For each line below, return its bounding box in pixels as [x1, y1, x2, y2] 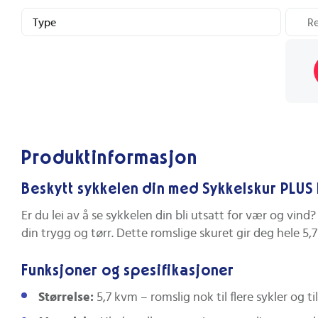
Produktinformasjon [21, 148, 197, 169]
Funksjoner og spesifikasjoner [21, 262, 234, 278]
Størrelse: [38, 290, 94, 304]
